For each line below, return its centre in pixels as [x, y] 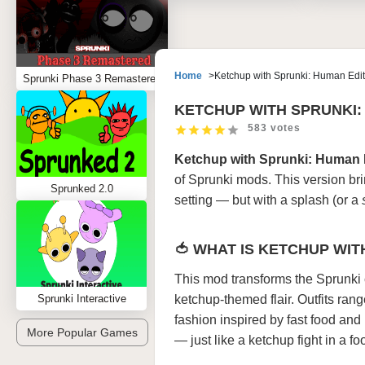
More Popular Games [82, 332]
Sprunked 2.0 [81, 189]
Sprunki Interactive [81, 299]
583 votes [274, 128]
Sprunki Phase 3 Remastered [92, 79]
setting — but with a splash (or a [268, 200]
